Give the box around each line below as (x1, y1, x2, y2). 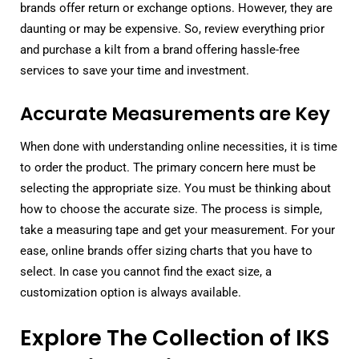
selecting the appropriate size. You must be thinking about (20, 180, 331, 196)
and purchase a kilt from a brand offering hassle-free (20, 42, 300, 58)
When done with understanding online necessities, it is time (20, 139, 337, 154)
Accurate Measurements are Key (20, 101, 330, 127)
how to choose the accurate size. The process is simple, (20, 201, 322, 216)
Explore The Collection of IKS (20, 322, 329, 353)
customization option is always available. (20, 284, 241, 300)
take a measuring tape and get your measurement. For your (20, 222, 335, 237)
